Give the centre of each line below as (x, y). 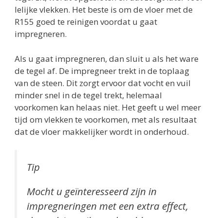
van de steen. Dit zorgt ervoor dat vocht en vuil (103, 83)
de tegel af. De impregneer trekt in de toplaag (102, 71)
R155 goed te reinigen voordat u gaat (86, 22)
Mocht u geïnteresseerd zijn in (92, 191)
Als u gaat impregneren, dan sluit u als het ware (107, 58)
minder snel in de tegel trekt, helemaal (88, 95)
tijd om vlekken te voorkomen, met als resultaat (106, 119)
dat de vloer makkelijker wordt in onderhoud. (102, 131)
